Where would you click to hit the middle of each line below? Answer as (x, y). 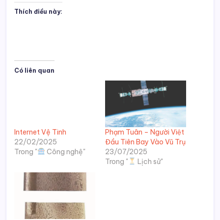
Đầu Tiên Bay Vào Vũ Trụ (145, 142)
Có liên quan (34, 71)
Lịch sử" (149, 161)
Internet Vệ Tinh (40, 132)
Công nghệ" (65, 151)
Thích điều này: (38, 11)
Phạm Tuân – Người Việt (145, 132)
